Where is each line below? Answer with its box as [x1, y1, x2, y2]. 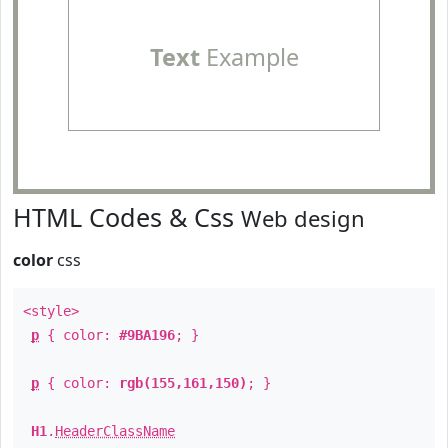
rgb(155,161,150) [119, 375, 247, 391]
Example [199, 41, 299, 73]
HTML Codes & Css [13, 200, 241, 234]
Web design [241, 203, 365, 233]
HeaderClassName [55, 423, 175, 439]
